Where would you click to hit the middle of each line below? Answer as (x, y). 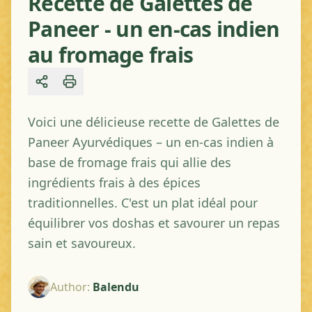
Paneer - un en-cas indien (154, 29)
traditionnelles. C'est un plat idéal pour (143, 203)
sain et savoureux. (82, 243)
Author (69, 287)
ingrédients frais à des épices (114, 182)
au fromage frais (110, 55)
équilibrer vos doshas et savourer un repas (154, 223)
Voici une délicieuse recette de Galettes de (154, 122)
